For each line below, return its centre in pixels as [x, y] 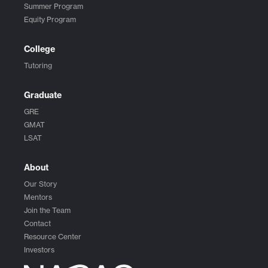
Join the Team [47, 211]
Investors [39, 250]
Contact [37, 224]
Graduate [43, 95]
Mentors [38, 197]
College [39, 49]
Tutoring [38, 66]
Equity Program [50, 20]
